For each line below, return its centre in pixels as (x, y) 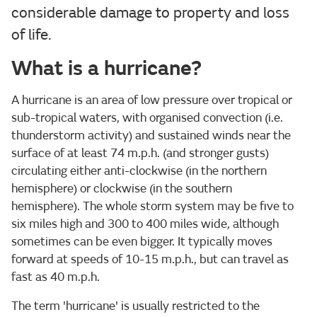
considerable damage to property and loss (150, 12)
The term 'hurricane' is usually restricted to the (136, 306)
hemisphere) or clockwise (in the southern (122, 188)
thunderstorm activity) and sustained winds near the (151, 135)
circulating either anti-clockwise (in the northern (139, 171)
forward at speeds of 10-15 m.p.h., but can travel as (150, 259)
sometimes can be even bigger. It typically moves (142, 241)
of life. (31, 34)
